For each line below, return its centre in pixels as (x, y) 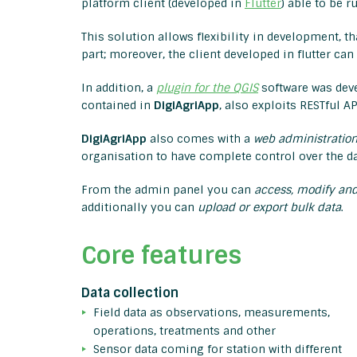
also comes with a (200, 139)
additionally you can (139, 208)
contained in (118, 106)
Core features (161, 256)
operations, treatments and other (184, 331)
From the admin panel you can (168, 190)
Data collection (130, 293)
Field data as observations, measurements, (212, 313)
